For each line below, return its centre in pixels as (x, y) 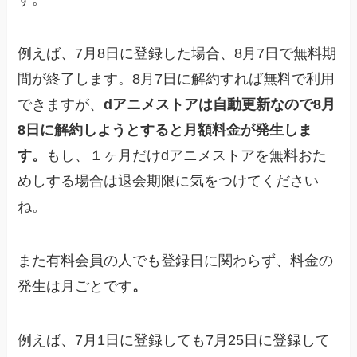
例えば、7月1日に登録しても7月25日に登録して (174, 340)
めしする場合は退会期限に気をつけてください (169, 181)
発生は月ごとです (75, 286)
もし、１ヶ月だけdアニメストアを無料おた (187, 156)
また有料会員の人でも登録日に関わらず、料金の (176, 260)
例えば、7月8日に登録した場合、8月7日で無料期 (177, 54)
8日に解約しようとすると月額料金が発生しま (165, 130)
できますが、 (61, 105)
